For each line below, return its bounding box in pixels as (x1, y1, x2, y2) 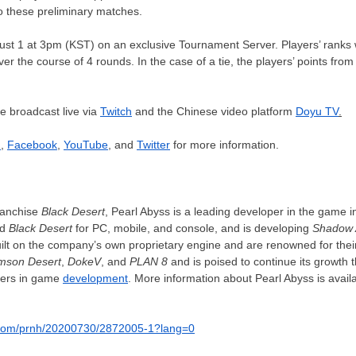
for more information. (170, 137, 282, 151)
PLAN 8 (130, 254, 168, 268)
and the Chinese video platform (132, 104, 296, 118)
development (63, 271, 128, 284)
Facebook (7, 137, 57, 151)
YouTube (64, 137, 108, 151)
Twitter (137, 137, 170, 151)
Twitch (100, 104, 132, 118)
